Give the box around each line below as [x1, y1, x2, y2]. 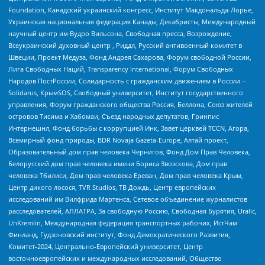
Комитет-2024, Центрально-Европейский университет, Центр [8, 241, 203, 251]
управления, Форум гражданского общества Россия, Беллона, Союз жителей [8, 99, 253, 109]
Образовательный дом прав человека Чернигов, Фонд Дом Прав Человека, [8, 147, 250, 156]
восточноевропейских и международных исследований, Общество [8, 253, 222, 263]
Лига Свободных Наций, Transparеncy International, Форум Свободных [8, 64, 233, 73]
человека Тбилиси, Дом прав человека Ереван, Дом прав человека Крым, [8, 170, 243, 180]
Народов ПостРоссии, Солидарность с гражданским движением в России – [8, 76, 245, 85]
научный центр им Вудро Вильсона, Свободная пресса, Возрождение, [8, 28, 232, 38]
